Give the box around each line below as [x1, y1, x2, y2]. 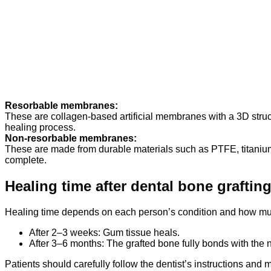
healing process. [5, 122, 76, 132]
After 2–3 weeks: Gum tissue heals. [29, 227, 180, 238]
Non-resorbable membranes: [5, 132, 137, 143]
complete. [5, 154, 47, 165]
